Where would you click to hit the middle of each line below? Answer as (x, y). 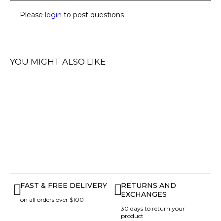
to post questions (93, 15)
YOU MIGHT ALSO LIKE (58, 62)
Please (32, 15)
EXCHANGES (144, 195)
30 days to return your (153, 209)
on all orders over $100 (52, 200)
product (132, 216)
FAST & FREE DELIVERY (63, 186)
